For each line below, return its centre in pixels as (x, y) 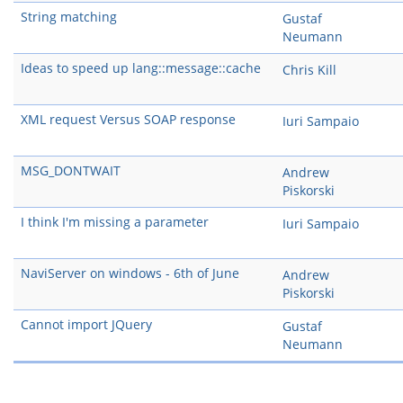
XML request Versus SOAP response (128, 119)
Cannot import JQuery (86, 324)
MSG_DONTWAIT (71, 170)
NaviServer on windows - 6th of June (130, 273)
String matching (69, 17)
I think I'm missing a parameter (115, 222)
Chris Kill (309, 70)
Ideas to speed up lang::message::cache (141, 68)
